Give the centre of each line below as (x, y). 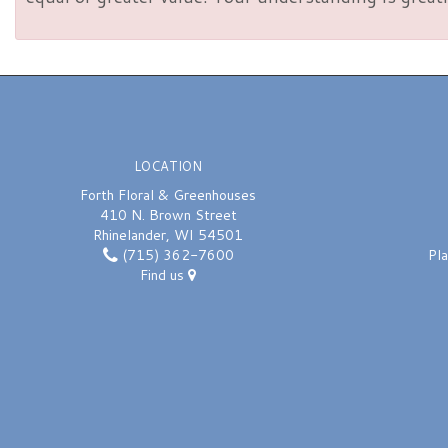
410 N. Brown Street (168, 215)
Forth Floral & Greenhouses (168, 195)
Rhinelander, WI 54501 (168, 235)
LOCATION (168, 166)
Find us (164, 275)
